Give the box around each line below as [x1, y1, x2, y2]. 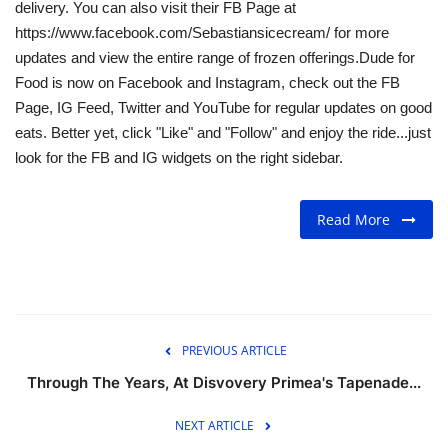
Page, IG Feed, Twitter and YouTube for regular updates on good [15, 99, 432, 117]
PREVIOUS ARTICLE [181, 342, 287, 360]
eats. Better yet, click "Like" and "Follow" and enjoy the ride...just [15, 124, 431, 142]
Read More [317, 210, 402, 230]
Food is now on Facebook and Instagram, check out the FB [15, 74, 400, 92]
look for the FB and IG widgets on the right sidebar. [15, 149, 343, 167]
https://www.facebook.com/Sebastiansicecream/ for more [15, 24, 389, 42]
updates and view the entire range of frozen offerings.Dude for [15, 49, 415, 67]
